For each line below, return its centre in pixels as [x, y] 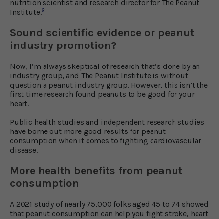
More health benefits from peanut [96, 170]
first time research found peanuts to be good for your [102, 94]
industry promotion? [63, 45]
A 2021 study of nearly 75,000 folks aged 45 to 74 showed [109, 204]
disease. [24, 150]
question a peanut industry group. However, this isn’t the [109, 85]
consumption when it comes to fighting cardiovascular [106, 140]
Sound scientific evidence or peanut [102, 33]
